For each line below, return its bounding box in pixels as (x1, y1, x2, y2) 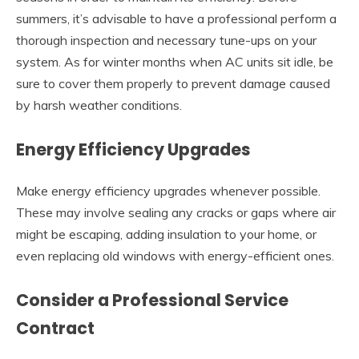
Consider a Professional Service (16, 288, 288, 312)
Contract (16, 316, 95, 340)
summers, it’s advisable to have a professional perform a (16, 10, 337, 27)
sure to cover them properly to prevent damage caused (16, 75, 330, 92)
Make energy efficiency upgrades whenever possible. (16, 182, 321, 199)
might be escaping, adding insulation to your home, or (16, 225, 317, 242)
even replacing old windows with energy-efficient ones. (16, 247, 334, 264)
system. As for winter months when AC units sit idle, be (16, 54, 333, 71)
